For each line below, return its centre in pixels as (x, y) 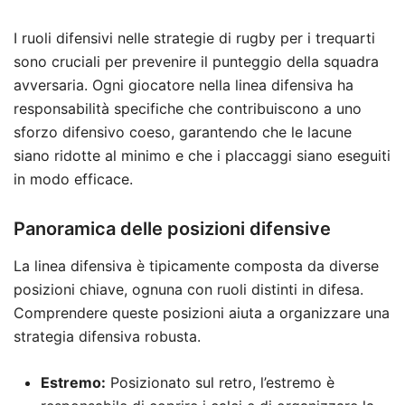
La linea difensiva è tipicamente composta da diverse (196, 265)
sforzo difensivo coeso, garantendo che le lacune (183, 132)
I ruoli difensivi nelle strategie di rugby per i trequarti (194, 38)
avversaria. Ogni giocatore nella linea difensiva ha (184, 85)
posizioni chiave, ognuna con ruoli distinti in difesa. (188, 289)
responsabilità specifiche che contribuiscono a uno (188, 108)
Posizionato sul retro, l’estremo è (220, 382)
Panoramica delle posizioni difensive (172, 228)
